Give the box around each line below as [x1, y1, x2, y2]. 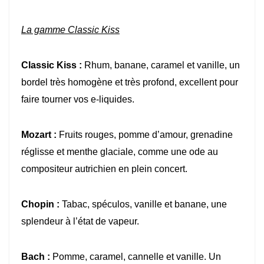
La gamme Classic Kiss [21, 25, 120, 35]
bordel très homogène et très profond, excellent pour [21, 77, 238, 88]
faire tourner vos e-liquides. [21, 94, 134, 105]
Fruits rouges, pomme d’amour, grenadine [57, 130, 233, 140]
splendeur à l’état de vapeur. [21, 216, 139, 227]
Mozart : [21, 130, 57, 140]
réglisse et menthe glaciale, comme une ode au [21, 147, 218, 157]
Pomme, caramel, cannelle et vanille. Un [50, 252, 221, 262]
